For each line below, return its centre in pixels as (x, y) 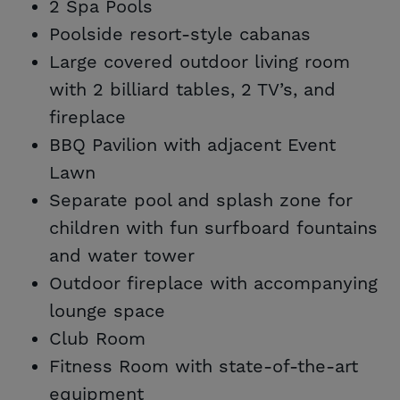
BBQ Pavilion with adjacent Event (192, 145)
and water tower (122, 256)
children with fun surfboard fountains (213, 228)
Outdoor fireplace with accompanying (213, 283)
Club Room (97, 339)
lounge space (107, 311)
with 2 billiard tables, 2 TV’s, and (192, 90)
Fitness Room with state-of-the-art (204, 367)
